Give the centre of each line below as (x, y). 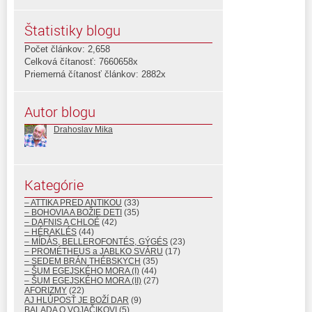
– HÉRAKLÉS (50, 232)
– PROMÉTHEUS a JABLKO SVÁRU (94, 251)
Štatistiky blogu (72, 30)
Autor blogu (60, 111)
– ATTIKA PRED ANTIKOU (73, 202)
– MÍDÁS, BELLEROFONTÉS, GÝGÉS (96, 241)
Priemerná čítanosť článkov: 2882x (95, 74)
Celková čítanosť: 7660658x (81, 61)
